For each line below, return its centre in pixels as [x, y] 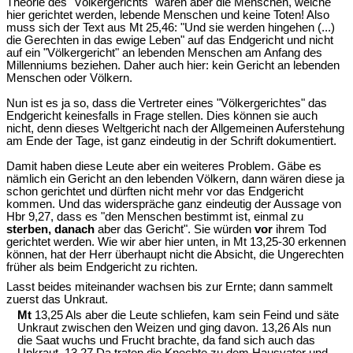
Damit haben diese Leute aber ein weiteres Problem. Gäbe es [164, 166]
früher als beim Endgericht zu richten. [102, 267]
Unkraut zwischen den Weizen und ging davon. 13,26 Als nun [174, 328]
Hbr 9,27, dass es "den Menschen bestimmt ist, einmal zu [155, 216]
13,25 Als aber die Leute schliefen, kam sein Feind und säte [185, 316]
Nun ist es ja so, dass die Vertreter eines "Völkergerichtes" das [167, 103]
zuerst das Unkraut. [57, 300]
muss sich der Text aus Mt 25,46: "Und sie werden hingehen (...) [171, 27]
